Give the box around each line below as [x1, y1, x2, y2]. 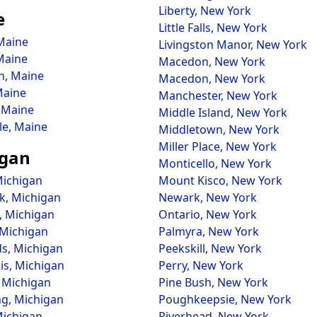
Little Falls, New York [158, 20, 267, 35]
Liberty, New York [158, 3, 251, 18]
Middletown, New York [158, 122, 279, 137]
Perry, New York [158, 258, 243, 273]
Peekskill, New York [158, 241, 262, 256]
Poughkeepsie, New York [158, 292, 292, 307]
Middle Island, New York [158, 105, 287, 120]
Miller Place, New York [158, 139, 277, 154]
